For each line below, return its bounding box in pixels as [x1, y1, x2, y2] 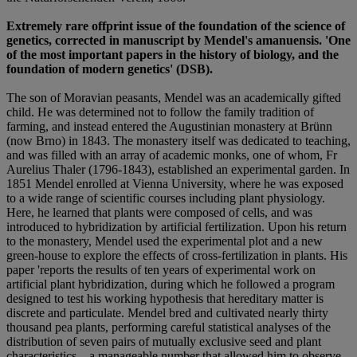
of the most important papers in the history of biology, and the [6, 48, 339, 62]
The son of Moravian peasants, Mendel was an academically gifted [6, 91, 341, 105]
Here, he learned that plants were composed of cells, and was [6, 206, 312, 220]
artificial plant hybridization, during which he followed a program [6, 277, 335, 292]
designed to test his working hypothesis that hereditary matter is [6, 292, 324, 306]
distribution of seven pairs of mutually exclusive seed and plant [6, 335, 321, 349]
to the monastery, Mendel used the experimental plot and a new [6, 234, 323, 249]
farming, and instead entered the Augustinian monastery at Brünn [6, 120, 332, 134]
